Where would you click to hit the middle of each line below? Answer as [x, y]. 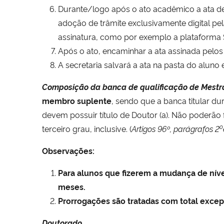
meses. [72, 186]
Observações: [68, 150]
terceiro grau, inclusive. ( [87, 128]
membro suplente [77, 100]
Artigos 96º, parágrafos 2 [175, 128]
